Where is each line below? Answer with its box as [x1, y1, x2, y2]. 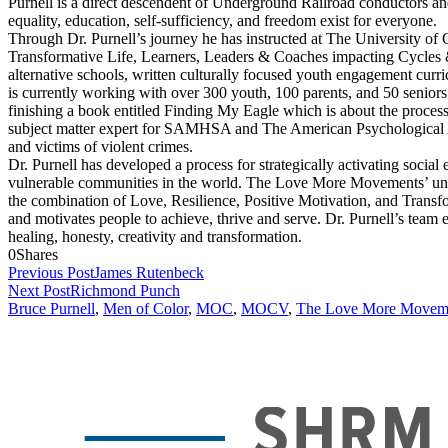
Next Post [8, 282, 70, 300]
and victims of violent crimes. [8, 138, 193, 156]
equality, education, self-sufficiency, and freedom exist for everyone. [8, 12, 437, 30]
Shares [16, 246, 58, 264]
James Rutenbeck [94, 264, 204, 282]
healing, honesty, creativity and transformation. [8, 228, 302, 246]
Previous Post [8, 264, 94, 282]
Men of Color [103, 300, 188, 318]
